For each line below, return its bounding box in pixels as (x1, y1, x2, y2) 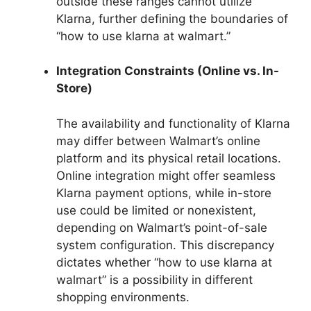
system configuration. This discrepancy (56, 237, 274, 252)
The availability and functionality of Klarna (56, 116, 290, 131)
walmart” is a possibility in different (56, 272, 253, 287)
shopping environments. (56, 289, 190, 304)
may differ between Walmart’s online (56, 133, 260, 148)
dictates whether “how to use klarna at (56, 255, 272, 269)
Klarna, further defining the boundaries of (56, 11, 288, 26)
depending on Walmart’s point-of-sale (56, 220, 267, 235)
